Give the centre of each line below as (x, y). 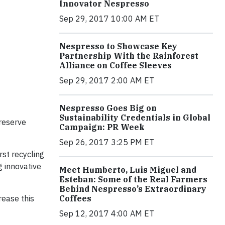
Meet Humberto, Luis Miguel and (128, 170)
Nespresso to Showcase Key (118, 46)
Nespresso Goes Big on (108, 108)
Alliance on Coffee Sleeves (116, 65)
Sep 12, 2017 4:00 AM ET (107, 213)
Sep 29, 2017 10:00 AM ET (109, 19)
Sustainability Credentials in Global (135, 118)
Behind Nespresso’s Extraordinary (133, 189)
